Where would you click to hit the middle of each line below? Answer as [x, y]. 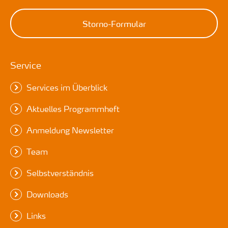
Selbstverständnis [60, 173]
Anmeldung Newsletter [70, 130]
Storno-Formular [114, 23]
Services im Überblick [67, 87]
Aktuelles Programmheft [73, 108]
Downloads [47, 194]
